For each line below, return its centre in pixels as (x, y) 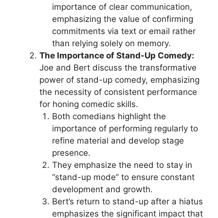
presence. (71, 153)
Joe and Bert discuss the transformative (118, 68)
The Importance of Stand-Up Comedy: (117, 55)
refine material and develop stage (118, 141)
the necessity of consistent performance (118, 92)
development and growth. (102, 189)
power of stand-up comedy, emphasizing (119, 80)
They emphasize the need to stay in (122, 165)
